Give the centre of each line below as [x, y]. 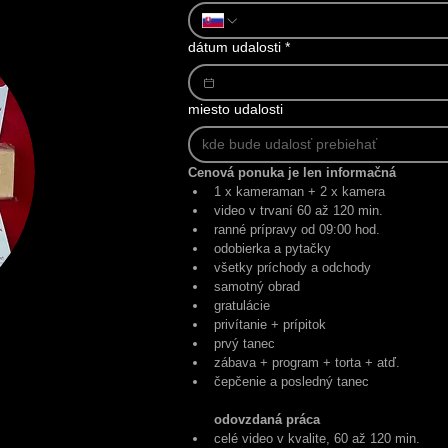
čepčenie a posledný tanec [291, 381]
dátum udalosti [234, 47]
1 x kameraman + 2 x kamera [299, 191]
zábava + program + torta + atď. [307, 362]
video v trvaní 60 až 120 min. [298, 210]
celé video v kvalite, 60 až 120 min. [317, 438]
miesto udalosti [235, 109]
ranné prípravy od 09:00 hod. [297, 229]
